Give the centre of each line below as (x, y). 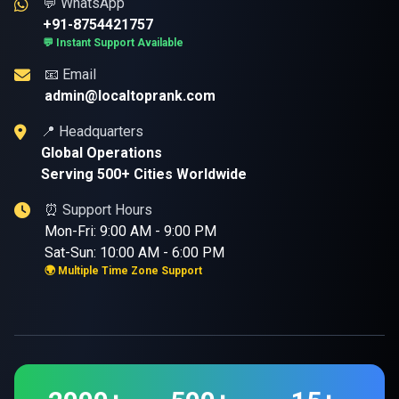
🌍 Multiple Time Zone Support (123, 271)
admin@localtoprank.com (130, 96)
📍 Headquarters (92, 131)
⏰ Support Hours (98, 210)
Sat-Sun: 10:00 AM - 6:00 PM (134, 252)
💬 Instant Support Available (113, 43)
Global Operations (102, 153)
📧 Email (70, 74)
